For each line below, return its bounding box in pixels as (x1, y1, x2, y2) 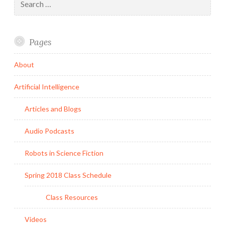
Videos (25, 214, 47, 223)
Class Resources (46, 192, 98, 201)
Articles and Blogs (25, 104, 81, 113)
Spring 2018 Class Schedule (25, 170, 111, 179)
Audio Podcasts (25, 126, 74, 135)
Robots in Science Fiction (25, 148, 103, 157)
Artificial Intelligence (14, 82, 79, 91)
